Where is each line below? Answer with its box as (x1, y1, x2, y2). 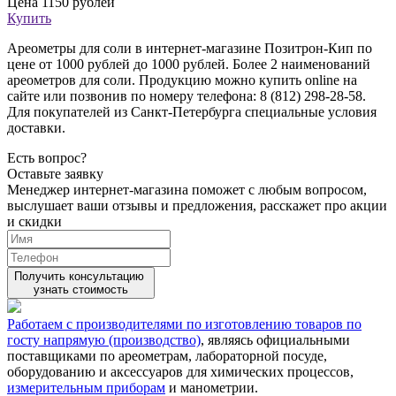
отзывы (112, 197, 157, 213)
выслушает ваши (7, 197, 112, 213)
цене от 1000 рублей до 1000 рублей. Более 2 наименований (7, 56, 370, 72)
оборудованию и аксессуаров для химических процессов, (7, 363, 354, 379)
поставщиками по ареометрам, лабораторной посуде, (7, 347, 327, 363)
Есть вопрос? (7, 149, 87, 165)
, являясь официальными (201, 331, 350, 347)
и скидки (7, 213, 62, 229)
